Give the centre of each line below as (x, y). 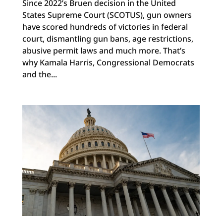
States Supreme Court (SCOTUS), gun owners (107, 15)
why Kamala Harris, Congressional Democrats (108, 62)
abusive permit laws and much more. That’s (104, 50)
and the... (39, 74)
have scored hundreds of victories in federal (105, 27)
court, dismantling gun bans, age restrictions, (108, 38)
